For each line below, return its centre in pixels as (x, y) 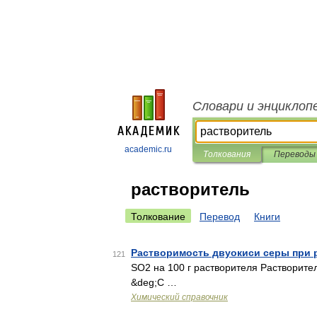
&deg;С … (154, 282)
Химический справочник (179, 297)
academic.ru (148, 149)
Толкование (158, 217)
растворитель (190, 189)
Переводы (294, 154)
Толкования (227, 154)
